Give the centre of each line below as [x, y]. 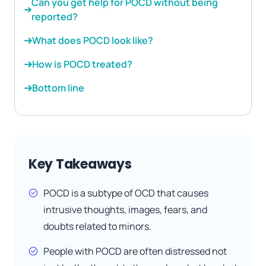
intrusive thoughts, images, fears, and [125, 210]
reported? [54, 17]
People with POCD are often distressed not [135, 251]
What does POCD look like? [93, 41]
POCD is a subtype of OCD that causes [126, 193]
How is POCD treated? [82, 64]
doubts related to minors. [97, 227]
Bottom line [58, 88]
